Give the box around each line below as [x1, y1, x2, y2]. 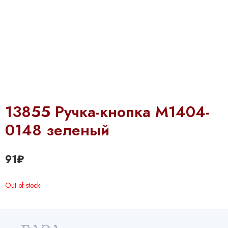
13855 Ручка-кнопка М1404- [5, 101, 210, 123]
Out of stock [5, 180, 40, 191]
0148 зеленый [5, 119, 109, 141]
